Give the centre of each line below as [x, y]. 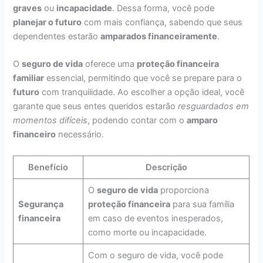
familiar [29, 78]
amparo [203, 121]
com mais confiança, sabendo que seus [162, 23]
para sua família [202, 204]
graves [28, 9]
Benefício [48, 167]
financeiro [35, 135]
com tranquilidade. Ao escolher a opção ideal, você [142, 92]
